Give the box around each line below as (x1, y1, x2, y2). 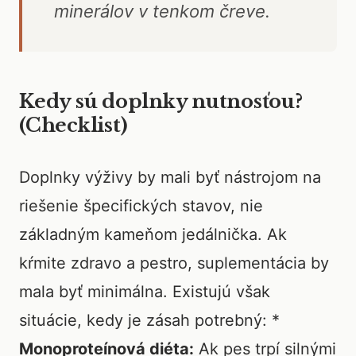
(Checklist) (19, 114, 128, 137)
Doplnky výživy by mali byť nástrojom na (19, 168, 321, 187)
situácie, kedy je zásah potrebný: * (19, 311, 280, 330)
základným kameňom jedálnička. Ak (19, 225, 287, 244)
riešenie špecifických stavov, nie (19, 196, 263, 215)
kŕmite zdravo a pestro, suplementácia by (19, 253, 329, 273)
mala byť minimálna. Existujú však (19, 282, 270, 301)
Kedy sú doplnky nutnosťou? (19, 90, 303, 113)
